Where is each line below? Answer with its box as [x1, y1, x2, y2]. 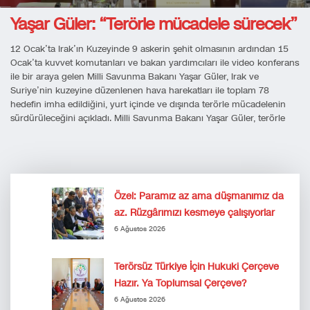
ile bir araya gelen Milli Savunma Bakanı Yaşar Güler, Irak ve [10, 71, 259, 84]
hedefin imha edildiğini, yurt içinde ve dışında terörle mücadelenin [10, 98, 286, 111]
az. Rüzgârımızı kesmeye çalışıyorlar [114, 206, 275, 220]
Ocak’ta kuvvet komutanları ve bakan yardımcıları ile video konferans [10, 57, 299, 70]
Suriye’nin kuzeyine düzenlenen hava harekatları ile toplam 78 [10, 84, 269, 98]
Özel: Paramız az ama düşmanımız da [114, 190, 284, 203]
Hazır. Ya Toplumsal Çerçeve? [114, 277, 246, 291]
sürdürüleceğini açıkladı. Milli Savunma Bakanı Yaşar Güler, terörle [10, 112, 285, 125]
